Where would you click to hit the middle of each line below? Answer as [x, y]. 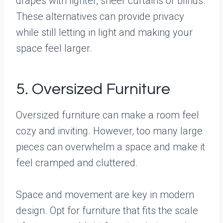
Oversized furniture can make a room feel [108, 115]
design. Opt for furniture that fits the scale [107, 211]
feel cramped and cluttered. [77, 163]
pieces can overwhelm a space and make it [111, 147]
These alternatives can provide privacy [100, 16]
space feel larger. [54, 48]
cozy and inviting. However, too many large [109, 131]
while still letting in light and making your [104, 32]
